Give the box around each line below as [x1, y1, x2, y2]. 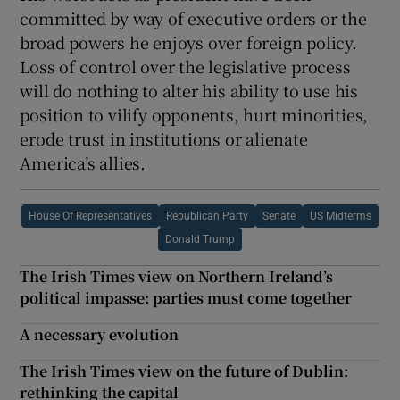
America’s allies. [20, 151, 146, 175]
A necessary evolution [20, 324, 179, 346]
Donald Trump [165, 234, 235, 246]
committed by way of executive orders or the [20, 6, 367, 30]
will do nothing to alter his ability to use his [20, 79, 359, 103]
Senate [262, 211, 296, 222]
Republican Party [166, 211, 248, 222]
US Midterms [310, 211, 371, 222]
